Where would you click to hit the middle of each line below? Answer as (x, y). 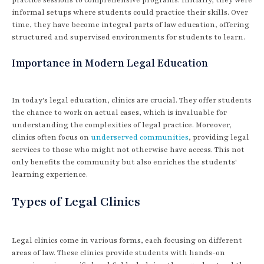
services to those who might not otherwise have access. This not (128, 149)
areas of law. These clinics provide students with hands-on (118, 253)
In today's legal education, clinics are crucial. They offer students (132, 100)
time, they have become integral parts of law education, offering (131, 24)
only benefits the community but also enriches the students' (124, 162)
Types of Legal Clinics (76, 202)
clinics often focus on (51, 137)
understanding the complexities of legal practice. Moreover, (122, 125)
